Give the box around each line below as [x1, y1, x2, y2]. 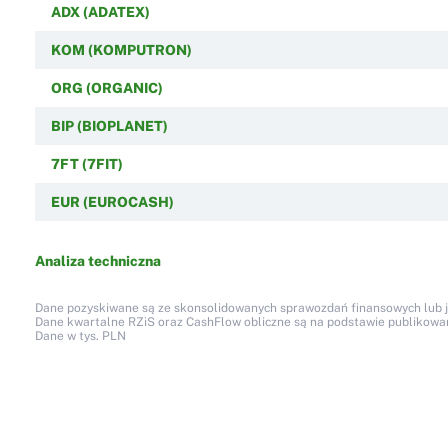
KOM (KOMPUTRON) [50, 41, 192, 58]
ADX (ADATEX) [50, 3, 150, 20]
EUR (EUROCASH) [50, 193, 174, 210]
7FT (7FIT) [50, 155, 123, 172]
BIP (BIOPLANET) [50, 117, 168, 134]
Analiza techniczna [34, 252, 161, 269]
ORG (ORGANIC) [50, 79, 163, 96]
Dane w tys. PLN [34, 328, 126, 343]
